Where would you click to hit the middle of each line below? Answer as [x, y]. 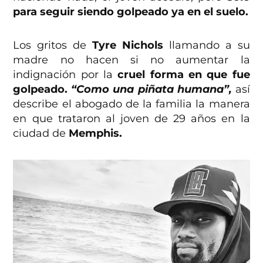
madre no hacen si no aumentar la [131, 60]
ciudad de [41, 134]
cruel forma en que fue [184, 75]
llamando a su [206, 45]
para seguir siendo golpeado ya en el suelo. [131, 12]
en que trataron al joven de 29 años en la [131, 119]
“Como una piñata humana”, [153, 90]
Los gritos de [53, 45]
